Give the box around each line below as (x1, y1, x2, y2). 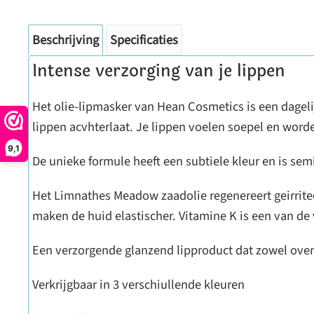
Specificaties (110, 31, 178, 49)
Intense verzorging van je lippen (32, 58, 285, 84)
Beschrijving (32, 31, 99, 49)
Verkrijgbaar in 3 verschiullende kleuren (32, 275, 245, 294)
